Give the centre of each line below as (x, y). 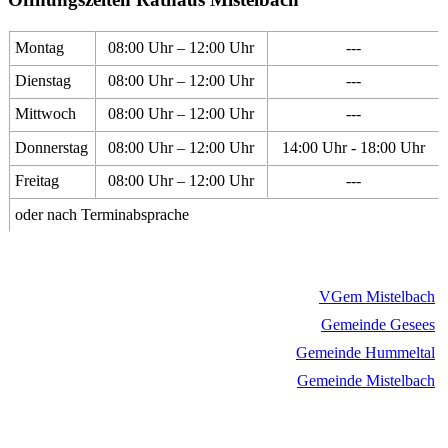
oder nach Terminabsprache (102, 215)
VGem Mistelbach (377, 297)
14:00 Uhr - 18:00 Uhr (353, 148)
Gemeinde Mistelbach (366, 381)
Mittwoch (45, 114)
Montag (39, 48)
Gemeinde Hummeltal (365, 353)
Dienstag (43, 81)
